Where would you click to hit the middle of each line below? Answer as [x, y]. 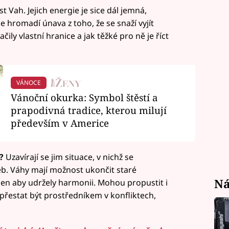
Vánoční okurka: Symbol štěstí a [84, 98]
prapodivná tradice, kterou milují [88, 110]
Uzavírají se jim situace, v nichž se [69, 157]
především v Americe [60, 123]
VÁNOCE [28, 83]
